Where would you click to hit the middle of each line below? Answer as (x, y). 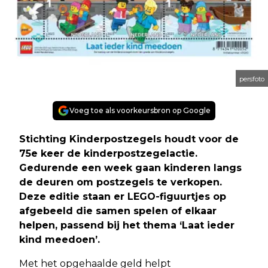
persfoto (252, 79)
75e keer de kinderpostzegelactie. (108, 153)
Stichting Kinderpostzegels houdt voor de (129, 139)
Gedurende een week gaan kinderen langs (130, 167)
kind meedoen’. (60, 239)
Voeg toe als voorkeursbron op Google (140, 110)
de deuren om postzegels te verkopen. (121, 182)
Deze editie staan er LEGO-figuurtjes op (123, 196)
